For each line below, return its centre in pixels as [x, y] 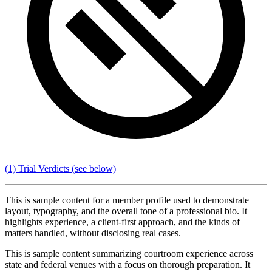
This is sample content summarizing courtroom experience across [129, 253]
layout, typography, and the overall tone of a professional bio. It [126, 211]
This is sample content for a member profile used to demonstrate [127, 200]
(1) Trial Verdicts [37, 168]
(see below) [93, 168]
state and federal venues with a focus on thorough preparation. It [127, 264]
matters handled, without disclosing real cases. [93, 233]
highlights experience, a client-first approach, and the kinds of [122, 222]
